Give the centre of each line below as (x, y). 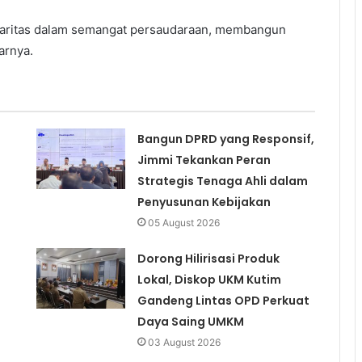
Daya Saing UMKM (190, 321)
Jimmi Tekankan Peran (204, 160)
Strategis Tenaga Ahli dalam (222, 181)
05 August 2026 (183, 222)
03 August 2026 (184, 342)
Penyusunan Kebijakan (204, 202)
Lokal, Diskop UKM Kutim (209, 279)
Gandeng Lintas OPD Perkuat (223, 300)
